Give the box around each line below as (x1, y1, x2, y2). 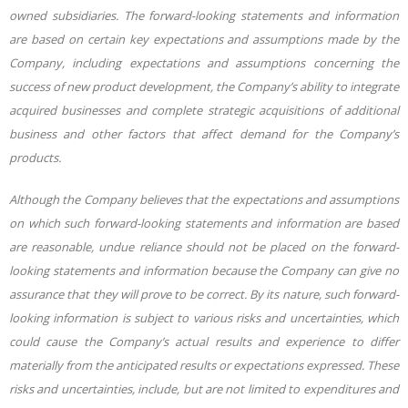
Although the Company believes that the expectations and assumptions (9, 190, 399, 208)
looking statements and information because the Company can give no (9, 261, 399, 279)
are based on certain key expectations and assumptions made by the (9, 30, 399, 47)
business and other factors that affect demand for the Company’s (9, 125, 399, 142)
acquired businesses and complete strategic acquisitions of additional (9, 101, 399, 118)
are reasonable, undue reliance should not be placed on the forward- (9, 238, 399, 255)
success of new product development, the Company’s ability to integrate (9, 77, 399, 95)
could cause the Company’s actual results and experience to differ (9, 332, 399, 350)
